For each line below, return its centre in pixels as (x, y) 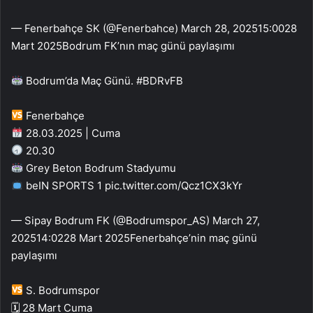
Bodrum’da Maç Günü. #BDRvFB (103, 80)
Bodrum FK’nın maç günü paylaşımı (148, 45)
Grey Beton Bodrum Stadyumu (100, 168)
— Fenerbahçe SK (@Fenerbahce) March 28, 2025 (134, 28)
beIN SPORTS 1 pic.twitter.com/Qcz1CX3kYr (133, 185)
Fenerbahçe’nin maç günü (194, 238)
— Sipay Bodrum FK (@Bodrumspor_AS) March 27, (136, 220)
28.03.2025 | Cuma (72, 133)
